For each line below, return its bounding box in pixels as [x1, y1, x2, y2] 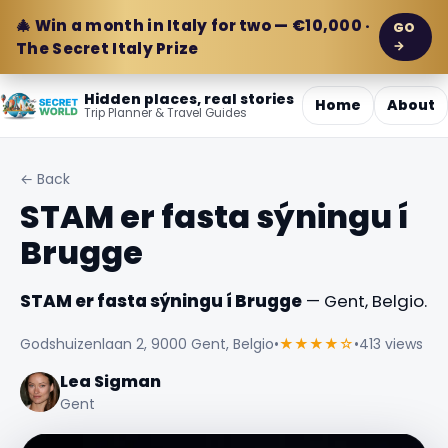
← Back [20, 169, 70, 189]
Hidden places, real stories [84, 89, 295, 109]
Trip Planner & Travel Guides [84, 105, 248, 121]
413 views [359, 333, 423, 354]
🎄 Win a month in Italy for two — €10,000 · [16, 15, 371, 36]
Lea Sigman [60, 369, 161, 393]
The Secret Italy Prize [16, 38, 199, 59]
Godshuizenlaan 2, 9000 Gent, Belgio [20, 333, 274, 354]
